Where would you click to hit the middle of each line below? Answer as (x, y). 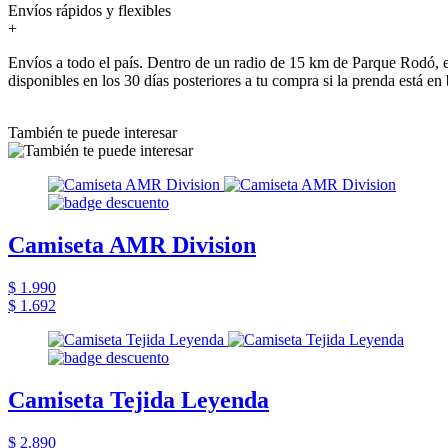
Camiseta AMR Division (132, 244)
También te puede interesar (92, 132)
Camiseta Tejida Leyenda (138, 399)
